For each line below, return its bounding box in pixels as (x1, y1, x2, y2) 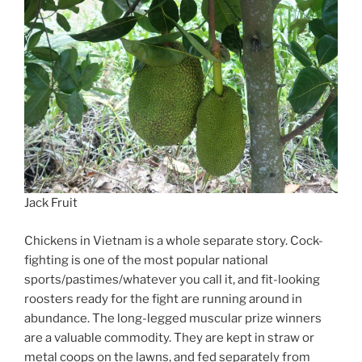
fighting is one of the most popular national (24, 252, 268, 267)
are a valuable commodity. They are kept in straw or (24, 330, 314, 345)
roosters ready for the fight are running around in (24, 291, 302, 306)
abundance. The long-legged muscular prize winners (24, 310, 322, 326)
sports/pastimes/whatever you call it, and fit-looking (24, 271, 320, 287)
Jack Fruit (24, 196, 78, 211)
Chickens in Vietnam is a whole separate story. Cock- (24, 233, 323, 248)
